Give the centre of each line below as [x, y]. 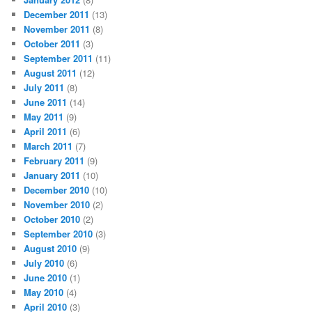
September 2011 [58, 58]
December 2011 [57, 14]
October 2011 [52, 43]
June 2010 [46, 277]
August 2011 [50, 72]
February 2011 [54, 160]
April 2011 [46, 131]
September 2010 [58, 233]
